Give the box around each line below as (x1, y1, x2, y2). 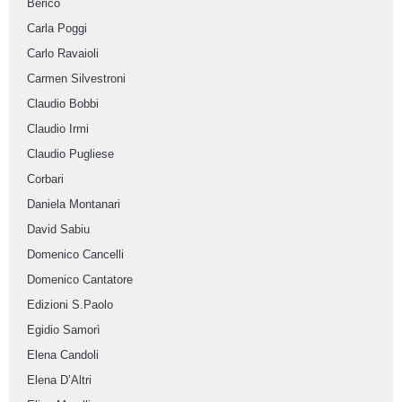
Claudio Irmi (27, 122, 89, 136)
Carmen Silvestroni (27, 72, 126, 86)
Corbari (27, 172, 64, 187)
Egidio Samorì (27, 323, 100, 337)
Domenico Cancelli (27, 248, 124, 262)
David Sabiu (27, 223, 90, 237)
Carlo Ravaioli (27, 47, 99, 61)
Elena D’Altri (27, 373, 92, 388)
